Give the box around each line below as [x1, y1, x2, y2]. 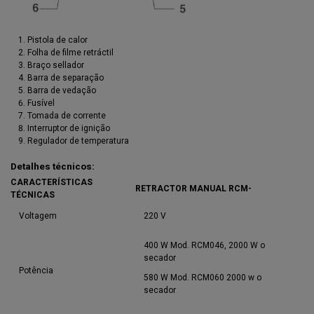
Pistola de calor [27, 35, 88, 46]
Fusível [27, 98, 55, 109]
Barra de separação [27, 73, 104, 83]
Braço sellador [27, 60, 84, 71]
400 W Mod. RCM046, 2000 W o [144, 240, 265, 251]
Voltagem [19, 211, 57, 221]
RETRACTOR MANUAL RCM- [135, 184, 252, 194]
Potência [19, 266, 53, 276]
